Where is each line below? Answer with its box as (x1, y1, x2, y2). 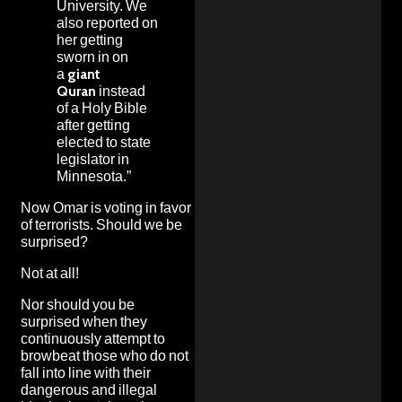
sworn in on (57, 48, 128, 66)
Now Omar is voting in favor (21, 198, 191, 216)
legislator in (57, 150, 129, 168)
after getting (57, 116, 130, 134)
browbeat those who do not (21, 346, 188, 364)
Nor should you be (21, 295, 135, 313)
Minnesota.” (57, 167, 131, 185)
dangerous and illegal (21, 380, 157, 398)
